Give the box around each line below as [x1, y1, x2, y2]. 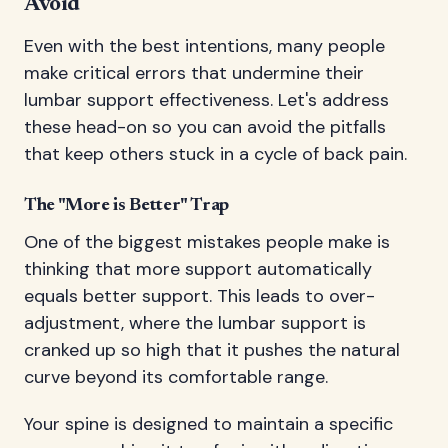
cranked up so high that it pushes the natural [24, 337, 400, 362]
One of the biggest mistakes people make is [24, 229, 390, 254]
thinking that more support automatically [24, 256, 372, 281]
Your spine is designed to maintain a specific [24, 411, 393, 436]
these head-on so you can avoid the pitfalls [24, 114, 386, 139]
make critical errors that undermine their [24, 60, 364, 85]
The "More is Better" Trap [24, 196, 229, 215]
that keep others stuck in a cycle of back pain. [24, 141, 407, 166]
